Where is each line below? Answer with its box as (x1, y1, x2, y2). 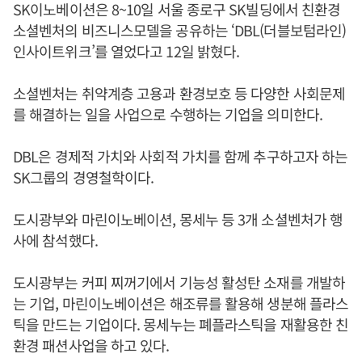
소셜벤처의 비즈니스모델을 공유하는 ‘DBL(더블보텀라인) (13, 19, 347, 41)
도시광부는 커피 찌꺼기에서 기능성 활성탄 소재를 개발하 (13, 271, 345, 293)
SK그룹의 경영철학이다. (13, 166, 154, 188)
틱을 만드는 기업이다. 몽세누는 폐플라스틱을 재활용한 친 (13, 314, 349, 335)
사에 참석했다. (13, 229, 98, 251)
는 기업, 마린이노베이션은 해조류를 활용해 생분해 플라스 (13, 293, 349, 314)
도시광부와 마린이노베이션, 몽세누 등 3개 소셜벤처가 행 (13, 208, 343, 230)
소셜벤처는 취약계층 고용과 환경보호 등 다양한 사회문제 (13, 82, 346, 104)
